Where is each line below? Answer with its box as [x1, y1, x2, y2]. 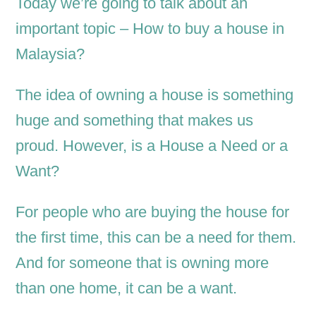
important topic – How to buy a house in [16, 20, 285, 38]
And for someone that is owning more [16, 254, 269, 272]
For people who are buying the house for [16, 203, 290, 221]
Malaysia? [16, 45, 85, 63]
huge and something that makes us [16, 111, 254, 130]
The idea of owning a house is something [16, 86, 294, 104]
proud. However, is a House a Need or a [16, 137, 288, 155]
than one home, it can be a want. [16, 279, 238, 298]
